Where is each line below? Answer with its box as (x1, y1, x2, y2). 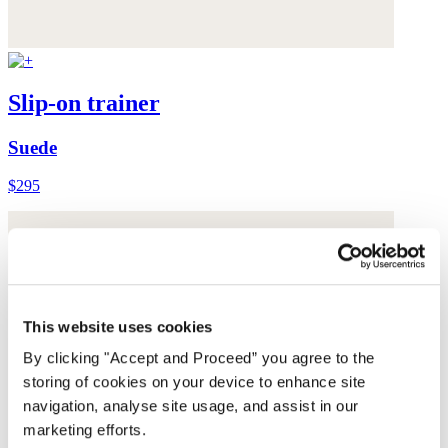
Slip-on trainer (8, 89, 160, 116)
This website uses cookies (23, 317, 213, 335)
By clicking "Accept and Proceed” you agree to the (23, 349, 375, 367)
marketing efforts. (23, 421, 146, 439)
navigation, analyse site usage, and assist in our (23, 397, 359, 415)
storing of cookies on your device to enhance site (23, 373, 366, 391)
